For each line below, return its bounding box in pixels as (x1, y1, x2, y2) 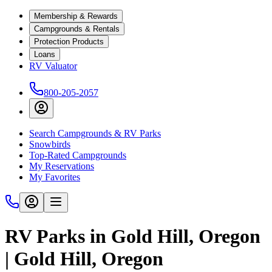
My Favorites (29, 172, 80, 182)
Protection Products (34, 37, 104, 46)
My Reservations (29, 161, 94, 171)
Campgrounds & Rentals (34, 24, 120, 33)
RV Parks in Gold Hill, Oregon (5, 225, 260, 248)
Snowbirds (29, 139, 70, 149)
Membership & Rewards (34, 12, 118, 21)
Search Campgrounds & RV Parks (29, 128, 161, 138)
